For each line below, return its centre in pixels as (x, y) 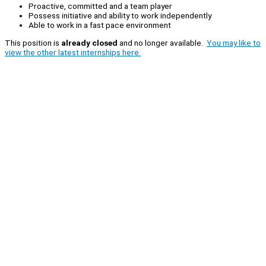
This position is (33, 42)
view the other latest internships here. (73, 52)
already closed (89, 42)
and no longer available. (162, 42)
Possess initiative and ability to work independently (120, 16)
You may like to (234, 42)
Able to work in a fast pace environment (100, 25)
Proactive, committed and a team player (100, 6)
